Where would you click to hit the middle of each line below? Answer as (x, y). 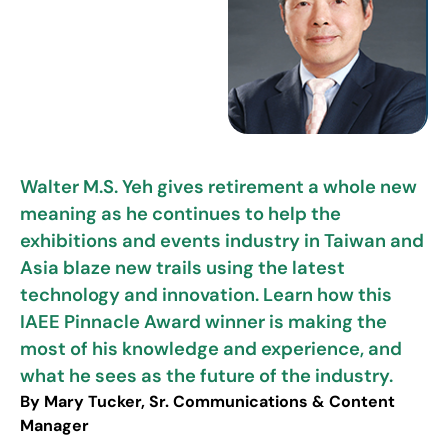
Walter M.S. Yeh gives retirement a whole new (218, 187)
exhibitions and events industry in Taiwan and (222, 241)
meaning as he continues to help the (180, 214)
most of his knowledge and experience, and (211, 349)
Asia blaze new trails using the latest (182, 268)
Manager (54, 426)
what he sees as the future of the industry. (206, 376)
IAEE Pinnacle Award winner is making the (203, 322)
